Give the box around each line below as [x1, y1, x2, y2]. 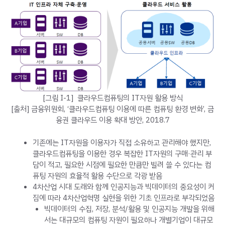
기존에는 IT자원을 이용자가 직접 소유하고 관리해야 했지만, [33, 137, 211, 148]
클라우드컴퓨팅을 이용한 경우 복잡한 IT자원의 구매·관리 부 [33, 148, 212, 159]
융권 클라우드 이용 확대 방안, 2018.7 [55, 115, 170, 126]
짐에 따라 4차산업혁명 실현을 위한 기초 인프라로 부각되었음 [33, 192, 214, 203]
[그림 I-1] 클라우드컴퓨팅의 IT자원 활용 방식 [42, 92, 183, 104]
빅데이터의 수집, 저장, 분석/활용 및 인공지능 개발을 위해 [44, 203, 214, 214]
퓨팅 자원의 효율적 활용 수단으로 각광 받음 [33, 170, 162, 181]
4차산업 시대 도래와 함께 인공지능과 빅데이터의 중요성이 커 [33, 181, 214, 192]
